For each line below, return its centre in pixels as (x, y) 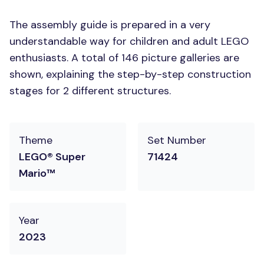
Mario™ (37, 173)
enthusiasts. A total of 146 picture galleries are (124, 58)
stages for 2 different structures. (90, 91)
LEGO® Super (52, 157)
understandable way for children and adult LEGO (129, 41)
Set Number (177, 140)
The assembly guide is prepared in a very (110, 25)
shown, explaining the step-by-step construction (130, 74)
